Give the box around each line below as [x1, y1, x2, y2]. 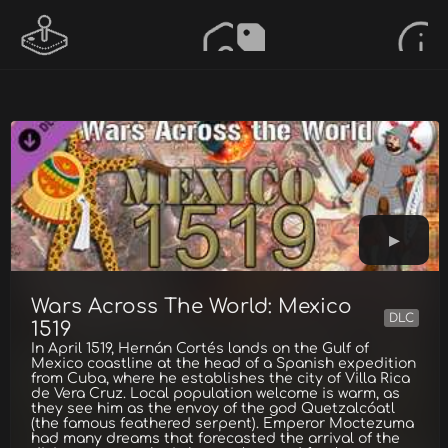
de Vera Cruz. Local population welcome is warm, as [31, 386, 400, 401]
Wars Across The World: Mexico [31, 295, 352, 318]
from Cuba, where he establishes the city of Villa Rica [31, 371, 410, 386]
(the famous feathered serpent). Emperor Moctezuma [31, 416, 414, 431]
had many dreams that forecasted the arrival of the [31, 431, 400, 446]
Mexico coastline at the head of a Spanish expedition [31, 356, 416, 371]
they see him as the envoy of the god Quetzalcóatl [31, 401, 395, 416]
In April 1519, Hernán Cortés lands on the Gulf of [31, 341, 369, 356]
